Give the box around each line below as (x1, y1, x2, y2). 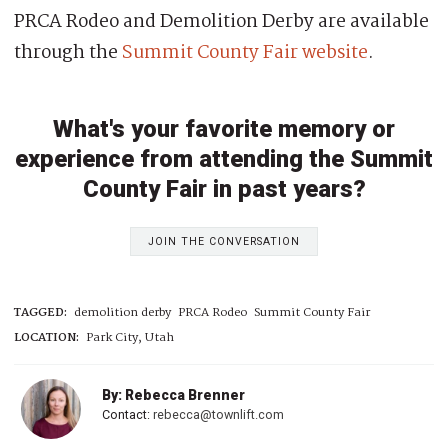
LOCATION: (14, 327, 79, 347)
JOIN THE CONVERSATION (148, 234, 300, 248)
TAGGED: (14, 303, 67, 323)
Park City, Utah (86, 327, 174, 347)
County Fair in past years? (82, 174, 366, 203)
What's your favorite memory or (53, 114, 395, 143)
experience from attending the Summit (15, 144, 433, 173)
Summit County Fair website (122, 37, 368, 68)
